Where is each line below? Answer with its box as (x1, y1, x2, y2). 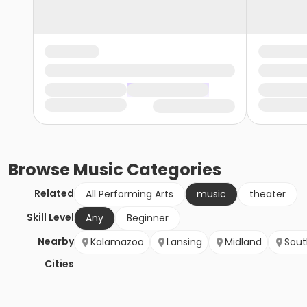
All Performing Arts (86, 187, 173, 201)
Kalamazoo (90, 235, 144, 249)
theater (249, 187, 286, 201)
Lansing (167, 235, 202, 249)
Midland (225, 235, 262, 249)
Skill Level (27, 210, 74, 225)
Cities (45, 257, 74, 271)
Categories (123, 158, 221, 182)
